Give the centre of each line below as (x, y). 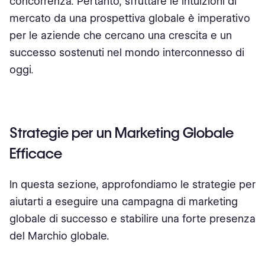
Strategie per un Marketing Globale (122, 133)
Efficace (36, 153)
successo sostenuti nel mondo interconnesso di (127, 52)
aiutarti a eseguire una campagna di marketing (124, 201)
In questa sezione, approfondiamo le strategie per (132, 184)
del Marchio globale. (59, 236)
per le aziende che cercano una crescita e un (121, 35)
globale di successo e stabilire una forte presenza (132, 219)
